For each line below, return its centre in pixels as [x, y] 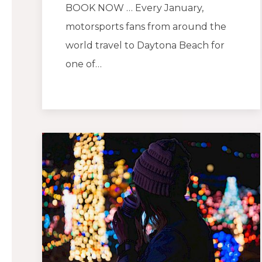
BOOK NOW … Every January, [135, 8]
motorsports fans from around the [146, 27]
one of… [84, 64]
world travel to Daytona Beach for [145, 46]
